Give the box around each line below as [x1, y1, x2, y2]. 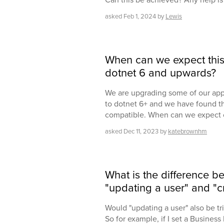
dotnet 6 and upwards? [105, 64, 216, 81]
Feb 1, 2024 [123, 11, 156, 21]
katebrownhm [168, 126, 207, 136]
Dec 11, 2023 [123, 126, 158, 136]
